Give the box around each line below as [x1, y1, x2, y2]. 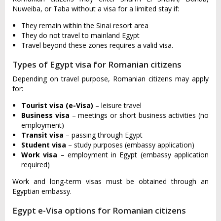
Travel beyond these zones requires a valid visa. [21, 40, 173, 50]
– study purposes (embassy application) [66, 140, 194, 150]
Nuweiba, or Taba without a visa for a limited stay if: [12, 4, 179, 14]
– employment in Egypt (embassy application [60, 150, 209, 160]
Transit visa [21, 130, 64, 140]
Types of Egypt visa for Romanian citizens [12, 59, 182, 71]
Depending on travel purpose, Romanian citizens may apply [12, 74, 209, 84]
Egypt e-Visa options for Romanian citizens [12, 205, 186, 217]
